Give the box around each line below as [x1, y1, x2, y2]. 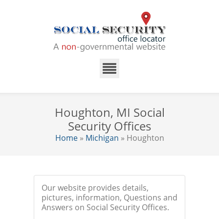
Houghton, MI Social [54, 104, 165, 120]
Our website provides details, [42, 182, 149, 193]
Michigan [85, 132, 119, 143]
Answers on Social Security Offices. [42, 202, 169, 213]
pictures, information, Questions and [42, 192, 177, 203]
